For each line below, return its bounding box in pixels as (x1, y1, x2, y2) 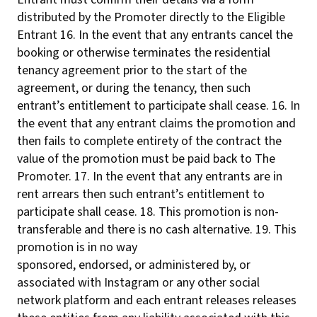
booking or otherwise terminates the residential (17, 44, 270, 62)
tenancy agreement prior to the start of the (17, 62, 247, 79)
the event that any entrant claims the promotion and (17, 115, 296, 132)
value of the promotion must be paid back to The (17, 150, 275, 168)
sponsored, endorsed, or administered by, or (17, 256, 250, 274)
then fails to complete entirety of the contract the (17, 132, 282, 150)
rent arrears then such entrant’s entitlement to (17, 185, 265, 203)
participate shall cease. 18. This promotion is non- (17, 203, 279, 221)
